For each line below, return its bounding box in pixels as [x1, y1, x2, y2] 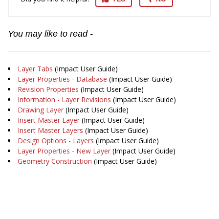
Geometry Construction [18, 156, 92, 166]
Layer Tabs [18, 64, 53, 73]
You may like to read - [8, 28, 93, 39]
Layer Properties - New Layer [18, 146, 110, 155]
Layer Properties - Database [18, 74, 107, 84]
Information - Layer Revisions [18, 94, 111, 104]
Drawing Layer [18, 105, 64, 114]
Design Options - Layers [18, 135, 94, 145]
